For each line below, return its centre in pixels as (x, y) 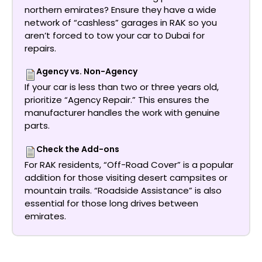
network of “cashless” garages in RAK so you (121, 22)
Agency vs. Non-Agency (87, 72)
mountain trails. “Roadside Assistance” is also (123, 190)
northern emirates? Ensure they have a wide (120, 9)
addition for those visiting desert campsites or (126, 177)
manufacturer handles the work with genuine (122, 113)
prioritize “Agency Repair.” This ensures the (117, 100)
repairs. (40, 48)
